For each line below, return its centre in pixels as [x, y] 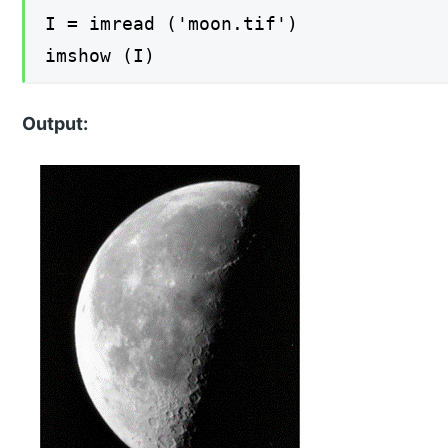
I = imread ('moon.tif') [172, 23]
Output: [55, 124]
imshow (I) [100, 55]
